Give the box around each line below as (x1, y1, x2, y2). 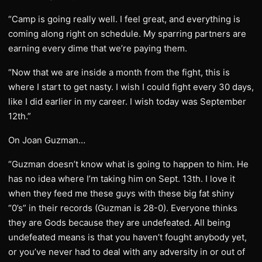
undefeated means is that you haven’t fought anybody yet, (8, 232, 247, 243)
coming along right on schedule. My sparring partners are (8, 28, 246, 39)
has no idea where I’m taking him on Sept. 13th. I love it (8, 173, 235, 184)
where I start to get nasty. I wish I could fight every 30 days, (8, 81, 254, 92)
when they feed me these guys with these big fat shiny (8, 188, 234, 199)
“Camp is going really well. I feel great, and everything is (8, 13, 240, 25)
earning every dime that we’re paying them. (8, 43, 187, 54)
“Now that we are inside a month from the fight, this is (8, 67, 230, 78)
